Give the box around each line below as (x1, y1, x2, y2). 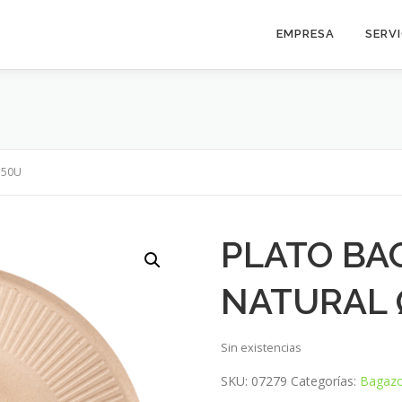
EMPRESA (276, 27, 335, 40)
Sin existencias (221, 338, 302, 355)
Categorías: (291, 371, 361, 389)
